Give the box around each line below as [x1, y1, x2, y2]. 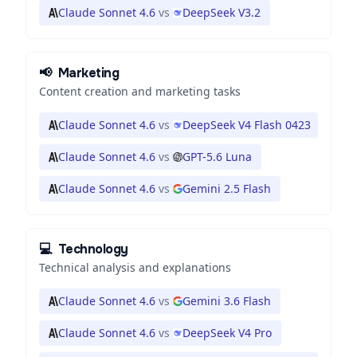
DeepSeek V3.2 [182, 5, 261, 20]
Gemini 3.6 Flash [182, 293, 271, 308]
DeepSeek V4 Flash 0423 [182, 117, 311, 132]
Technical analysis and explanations [39, 260, 231, 275]
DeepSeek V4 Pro [182, 325, 272, 340]
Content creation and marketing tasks [39, 84, 241, 99]
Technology [57, 241, 128, 257]
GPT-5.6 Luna [182, 149, 252, 164]
